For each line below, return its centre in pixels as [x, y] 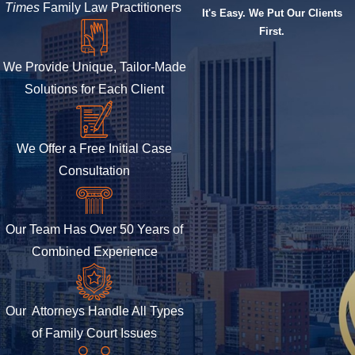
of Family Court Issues [95, 334]
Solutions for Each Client [95, 89]
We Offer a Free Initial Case [95, 148]
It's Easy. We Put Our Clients [272, 13]
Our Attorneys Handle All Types [94, 311]
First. [272, 31]
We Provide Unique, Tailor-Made [94, 67]
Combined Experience [94, 252]
